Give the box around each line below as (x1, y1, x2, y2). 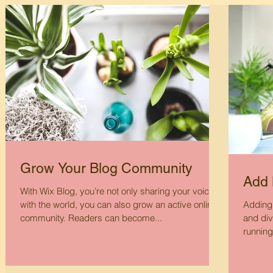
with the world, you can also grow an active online (20, 199, 217, 210)
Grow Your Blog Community (20, 160, 193, 176)
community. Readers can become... (20, 212, 162, 224)
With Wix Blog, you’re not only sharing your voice (20, 185, 214, 197)
